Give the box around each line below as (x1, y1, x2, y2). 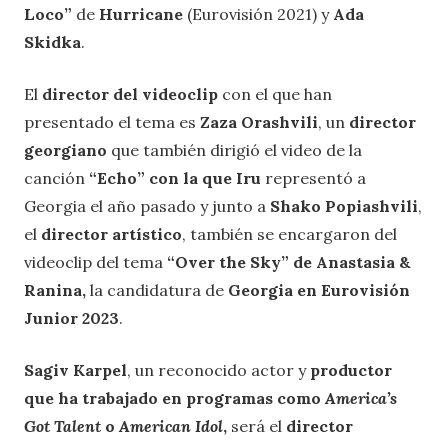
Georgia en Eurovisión (228, 279, 410, 300)
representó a (261, 167, 366, 188)
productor (310, 359, 392, 380)
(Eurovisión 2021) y (187, 3, 329, 24)
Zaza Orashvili (200, 111, 318, 132)
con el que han (218, 83, 332, 104)
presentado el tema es (24, 111, 200, 132)
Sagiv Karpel (24, 359, 127, 380)
